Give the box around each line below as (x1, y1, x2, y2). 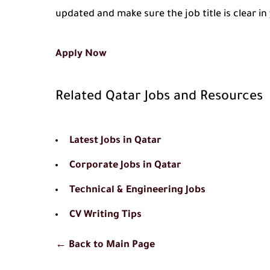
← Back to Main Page (55, 240, 155, 251)
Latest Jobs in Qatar (69, 136, 162, 146)
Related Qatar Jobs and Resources (55, 90, 263, 105)
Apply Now (55, 49, 107, 60)
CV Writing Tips (69, 210, 142, 221)
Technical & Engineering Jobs (69, 185, 206, 196)
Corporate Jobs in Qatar (69, 160, 181, 171)
